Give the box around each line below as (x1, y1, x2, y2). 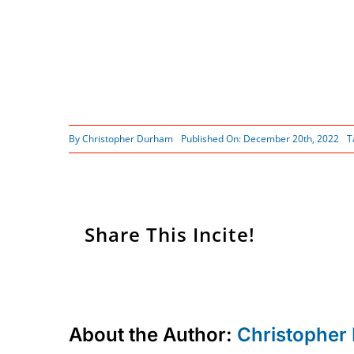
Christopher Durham (81, 132, 173, 146)
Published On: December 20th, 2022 (180, 132, 339, 146)
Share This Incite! (84, 220, 255, 247)
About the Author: (68, 323, 237, 347)
